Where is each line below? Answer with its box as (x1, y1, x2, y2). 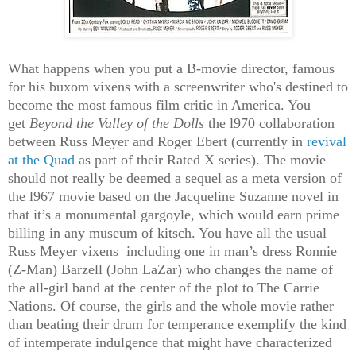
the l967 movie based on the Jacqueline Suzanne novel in (8, 188, 339, 205)
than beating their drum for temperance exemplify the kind (8, 316, 346, 333)
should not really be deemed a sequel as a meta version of (8, 170, 342, 187)
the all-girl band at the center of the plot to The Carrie (8, 280, 319, 296)
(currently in (231, 133, 307, 150)
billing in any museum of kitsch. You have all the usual (8, 225, 327, 242)
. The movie (256, 152, 326, 168)
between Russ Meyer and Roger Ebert (8, 133, 231, 150)
